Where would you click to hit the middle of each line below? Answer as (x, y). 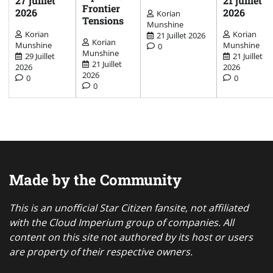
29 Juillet (40, 56)
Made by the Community (95, 179)
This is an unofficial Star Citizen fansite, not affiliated (129, 207)
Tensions (103, 20)
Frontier (101, 8)
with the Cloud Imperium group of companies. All (122, 222)
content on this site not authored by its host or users (131, 237)
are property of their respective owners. (101, 251)
